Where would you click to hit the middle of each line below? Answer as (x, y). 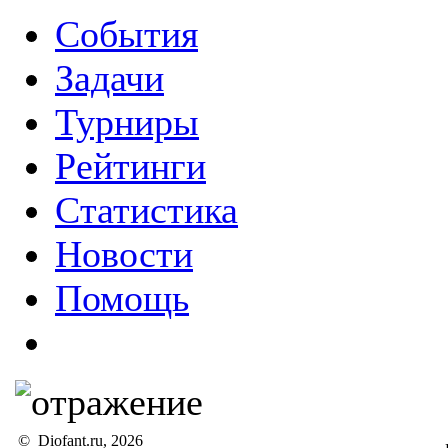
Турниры (127, 122)
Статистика (146, 210)
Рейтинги (130, 166)
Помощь (122, 298)
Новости (124, 254)
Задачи (109, 78)
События (126, 34)
